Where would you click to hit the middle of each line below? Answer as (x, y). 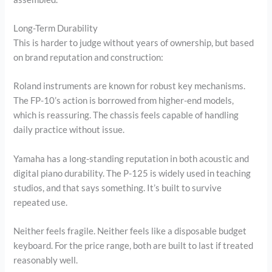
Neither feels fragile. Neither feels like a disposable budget (130, 231)
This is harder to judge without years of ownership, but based (134, 42)
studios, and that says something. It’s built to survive (118, 188)
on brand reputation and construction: (89, 57)
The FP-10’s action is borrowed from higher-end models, (124, 101)
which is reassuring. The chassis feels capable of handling (126, 115)
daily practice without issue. (69, 130)
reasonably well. (46, 260)
